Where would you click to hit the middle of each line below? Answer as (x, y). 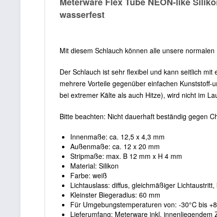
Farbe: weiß (89, 175)
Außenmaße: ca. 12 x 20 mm (115, 146)
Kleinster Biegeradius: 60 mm (115, 194)
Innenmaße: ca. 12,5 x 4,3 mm (117, 136)
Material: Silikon (94, 165)
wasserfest (82, 14)
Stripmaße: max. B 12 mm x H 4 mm (126, 156)
